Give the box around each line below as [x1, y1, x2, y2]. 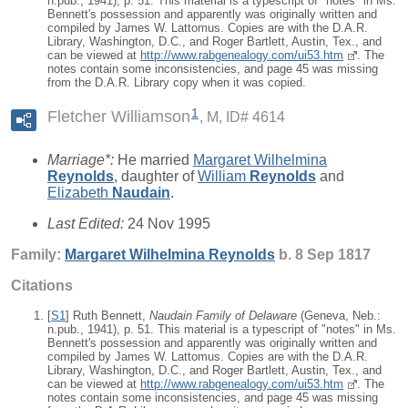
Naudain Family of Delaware [149, 309, 297, 323]
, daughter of [114, 168, 198, 185]
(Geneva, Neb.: [297, 309, 381, 323]
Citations [11, 278, 73, 294]
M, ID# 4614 [207, 109, 285, 126]
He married [117, 152, 193, 168]
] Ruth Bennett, [66, 309, 149, 323]
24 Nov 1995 [127, 216, 210, 232]
